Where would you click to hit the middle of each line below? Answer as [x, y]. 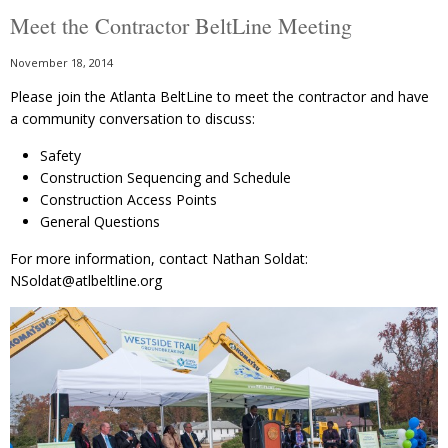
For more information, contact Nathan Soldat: [159, 259]
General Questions [100, 222]
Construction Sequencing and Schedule [165, 178]
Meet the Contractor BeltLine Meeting [181, 26]
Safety [60, 156]
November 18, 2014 [61, 63]
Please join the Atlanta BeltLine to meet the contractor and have [219, 97]
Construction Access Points [128, 200]
